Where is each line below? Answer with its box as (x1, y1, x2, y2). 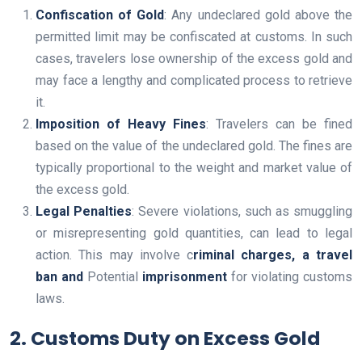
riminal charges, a (193, 247, 309, 263)
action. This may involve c (36, 247, 194, 263)
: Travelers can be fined (206, 116, 352, 133)
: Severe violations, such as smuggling (132, 204, 353, 220)
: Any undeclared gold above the (164, 7, 353, 23)
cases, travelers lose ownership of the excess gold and (36, 51, 352, 67)
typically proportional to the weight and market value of (36, 160, 352, 176)
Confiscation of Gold (36, 7, 165, 23)
